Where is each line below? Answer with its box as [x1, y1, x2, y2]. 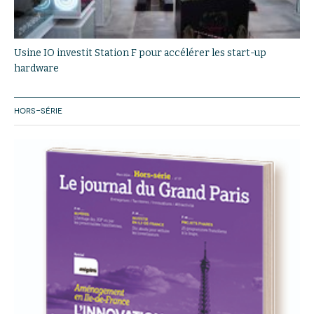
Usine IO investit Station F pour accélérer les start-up [14, 46, 266, 59]
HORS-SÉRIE [14, 106, 62, 116]
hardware [14, 62, 59, 74]
